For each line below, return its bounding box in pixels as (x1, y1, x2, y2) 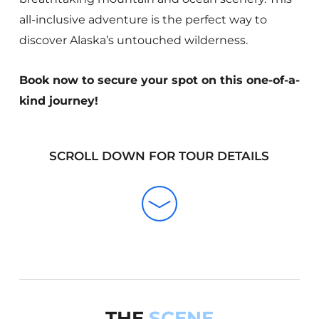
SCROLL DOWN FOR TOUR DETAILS (49, 149, 270, 164)
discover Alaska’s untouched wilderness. (19, 33, 248, 48)
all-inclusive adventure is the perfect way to (19, 13, 267, 27)
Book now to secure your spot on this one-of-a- (19, 73, 300, 88)
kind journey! (19, 94, 98, 108)
